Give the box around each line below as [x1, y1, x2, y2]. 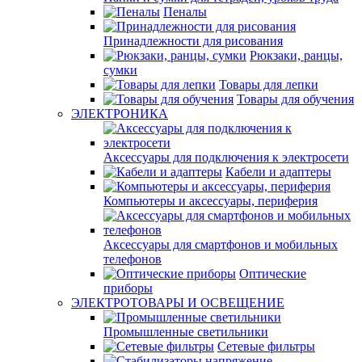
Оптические [239, 267, 306, 280]
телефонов [103, 252, 162, 266]
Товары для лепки [219, 78, 318, 91]
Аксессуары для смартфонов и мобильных [103, 238, 338, 251]
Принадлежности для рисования [103, 34, 283, 48]
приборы [103, 281, 153, 295]
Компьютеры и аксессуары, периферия [103, 194, 318, 208]
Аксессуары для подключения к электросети [103, 150, 349, 164]
